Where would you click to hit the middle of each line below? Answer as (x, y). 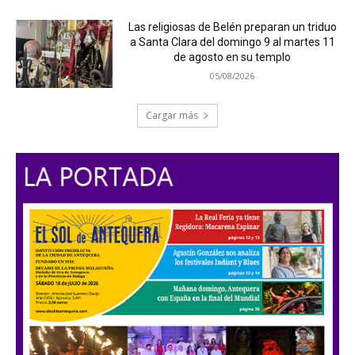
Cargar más (172, 116)
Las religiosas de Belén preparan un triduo (232, 27)
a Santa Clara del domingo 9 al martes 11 (232, 42)
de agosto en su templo (233, 57)
